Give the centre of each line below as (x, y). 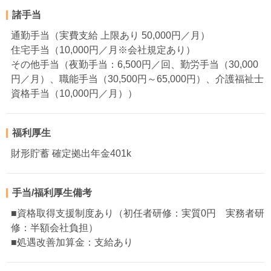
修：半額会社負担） (54, 228)
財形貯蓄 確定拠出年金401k (71, 154)
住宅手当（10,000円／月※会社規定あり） (103, 50)
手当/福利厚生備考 (52, 193)
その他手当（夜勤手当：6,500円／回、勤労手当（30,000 (135, 65)
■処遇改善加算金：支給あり (72, 243)
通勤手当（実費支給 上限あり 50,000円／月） (110, 36)
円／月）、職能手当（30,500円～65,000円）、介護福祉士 (137, 79)
